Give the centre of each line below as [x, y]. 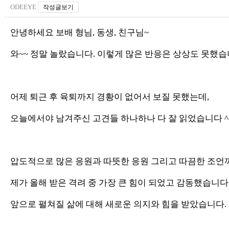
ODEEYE [23, 7]
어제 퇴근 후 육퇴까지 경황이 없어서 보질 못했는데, [110, 97]
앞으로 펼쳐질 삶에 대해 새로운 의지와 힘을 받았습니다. [118, 204]
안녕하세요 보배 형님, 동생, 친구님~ [79, 32]
